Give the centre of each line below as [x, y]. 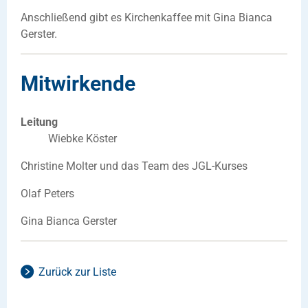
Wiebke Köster [82, 139]
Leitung [39, 122]
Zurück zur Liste [77, 272]
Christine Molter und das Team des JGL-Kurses [134, 166]
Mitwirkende [78, 84]
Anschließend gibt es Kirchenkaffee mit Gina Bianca [146, 17]
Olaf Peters [47, 194]
